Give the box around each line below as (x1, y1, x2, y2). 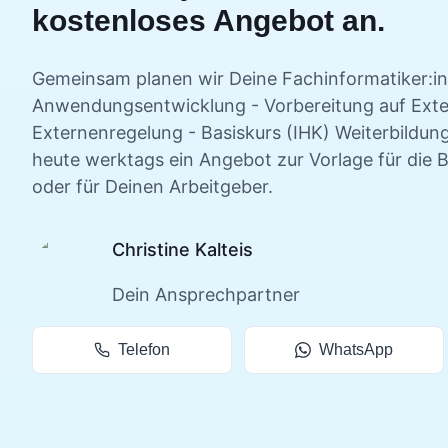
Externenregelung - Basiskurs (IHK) (32, 121, 330, 143)
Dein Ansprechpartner (112, 283, 300, 305)
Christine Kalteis (112, 238, 253, 260)
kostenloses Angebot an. (32, 3, 385, 37)
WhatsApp (319, 341, 393, 358)
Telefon (118, 341, 170, 358)
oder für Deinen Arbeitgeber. (32, 175, 273, 197)
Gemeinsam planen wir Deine (32, 67, 282, 89)
